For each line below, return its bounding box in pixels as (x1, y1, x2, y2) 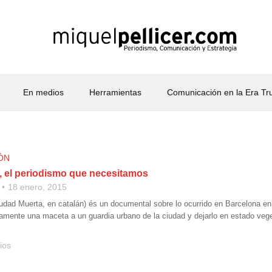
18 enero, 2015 (8, 182, 67, 192)
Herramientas (89, 87, 141, 97)
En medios (22, 87, 64, 97)
